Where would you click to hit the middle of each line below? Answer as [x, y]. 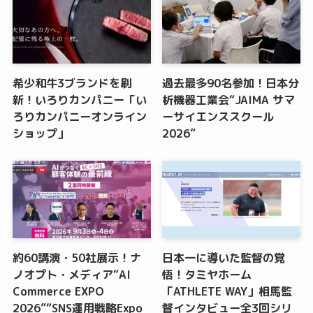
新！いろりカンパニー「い [79, 100]
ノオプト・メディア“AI [71, 275]
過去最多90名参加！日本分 [231, 83]
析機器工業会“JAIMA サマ [229, 100]
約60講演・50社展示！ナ [77, 258]
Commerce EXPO [58, 292]
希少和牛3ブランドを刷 [72, 83]
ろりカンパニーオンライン [79, 117]
